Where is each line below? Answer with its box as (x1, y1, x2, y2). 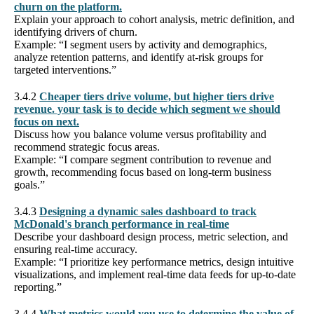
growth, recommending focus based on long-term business (14, 165, 271, 178)
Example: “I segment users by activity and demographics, (14, 38, 267, 50)
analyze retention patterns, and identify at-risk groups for (14, 50, 263, 63)
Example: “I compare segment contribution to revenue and (14, 153, 271, 165)
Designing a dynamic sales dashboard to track (39, 205, 257, 217)
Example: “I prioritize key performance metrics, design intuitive (14, 255, 294, 268)
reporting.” (14, 280, 62, 293)
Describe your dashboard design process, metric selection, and (14, 230, 288, 243)
